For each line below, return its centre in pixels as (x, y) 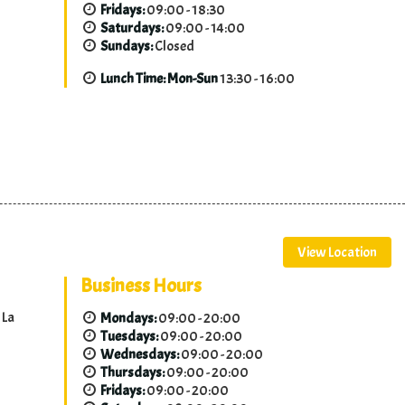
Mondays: (128, 319)
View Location (337, 253)
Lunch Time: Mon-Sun (159, 79)
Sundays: (127, 47)
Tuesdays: (129, 337)
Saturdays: (132, 28)
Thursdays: (132, 373)
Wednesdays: (140, 355)
